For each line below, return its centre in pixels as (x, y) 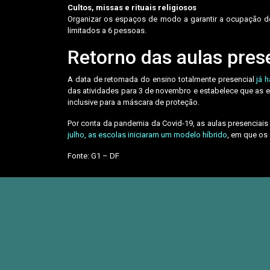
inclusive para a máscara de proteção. (133, 102)
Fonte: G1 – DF (93, 155)
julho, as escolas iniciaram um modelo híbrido (147, 134)
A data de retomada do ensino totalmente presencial (161, 79)
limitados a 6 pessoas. (108, 30)
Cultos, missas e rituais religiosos (132, 7)
